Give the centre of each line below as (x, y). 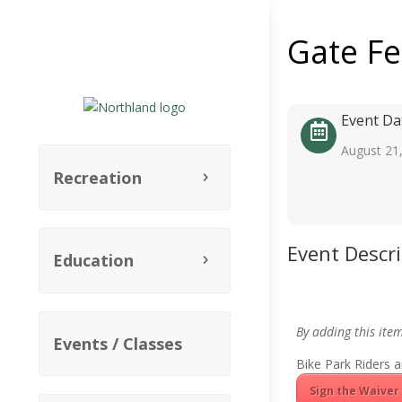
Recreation (97, 177)
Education (93, 261)
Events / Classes (118, 344)
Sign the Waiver (354, 391)
